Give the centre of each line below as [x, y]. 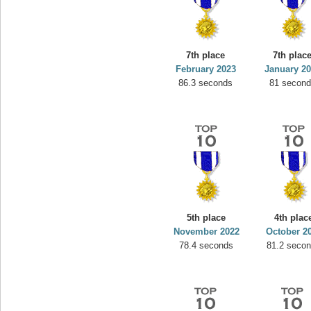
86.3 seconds [206, 83]
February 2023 [206, 69]
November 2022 [207, 232]
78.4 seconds [207, 245]
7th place [206, 55]
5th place [207, 218]
